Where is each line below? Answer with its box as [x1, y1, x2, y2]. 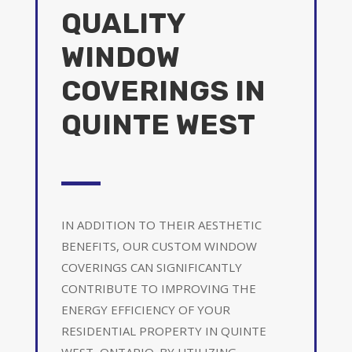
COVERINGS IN [60, 73, 266, 108]
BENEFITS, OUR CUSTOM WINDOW [60, 237, 257, 254]
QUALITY [60, 5, 185, 40]
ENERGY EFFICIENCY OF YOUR [60, 301, 230, 317]
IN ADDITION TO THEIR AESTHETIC [60, 216, 262, 233]
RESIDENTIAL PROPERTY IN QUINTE [60, 322, 266, 339]
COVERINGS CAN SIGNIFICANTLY [60, 258, 242, 275]
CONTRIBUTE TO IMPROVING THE [60, 280, 256, 296]
